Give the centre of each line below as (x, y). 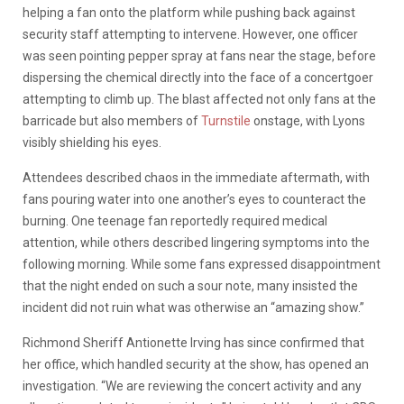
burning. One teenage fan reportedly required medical (175, 220)
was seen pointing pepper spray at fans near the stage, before (199, 55)
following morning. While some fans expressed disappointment (202, 264)
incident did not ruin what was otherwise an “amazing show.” (193, 307)
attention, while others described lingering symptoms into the (196, 242)
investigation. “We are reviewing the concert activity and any (192, 386)
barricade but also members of (112, 120)
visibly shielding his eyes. (92, 142)
